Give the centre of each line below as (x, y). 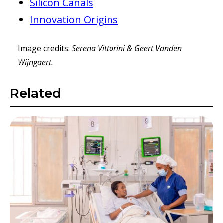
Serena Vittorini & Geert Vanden (127, 48)
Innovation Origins (74, 19)
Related (36, 93)
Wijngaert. (36, 62)
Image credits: (45, 48)
